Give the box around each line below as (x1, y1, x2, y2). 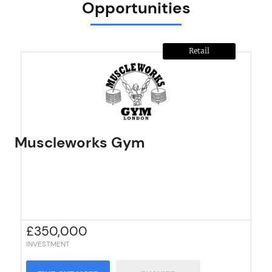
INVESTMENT (26, 239, 70, 249)
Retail (188, 46, 209, 55)
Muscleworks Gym (15, 132, 145, 152)
